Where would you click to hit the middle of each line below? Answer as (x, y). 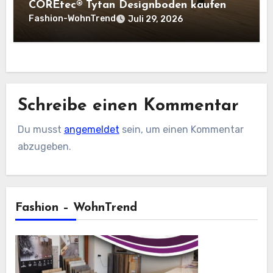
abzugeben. (44, 146)
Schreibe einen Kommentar (128, 106)
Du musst (41, 129)
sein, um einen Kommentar (181, 129)
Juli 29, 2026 (156, 19)
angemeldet (91, 129)
